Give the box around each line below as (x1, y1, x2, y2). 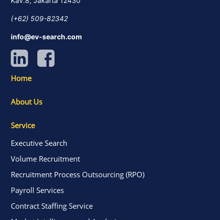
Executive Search (11, 137, 68, 148)
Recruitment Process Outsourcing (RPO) (11, 169, 145, 179)
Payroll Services (11, 185, 64, 195)
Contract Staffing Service (11, 200, 93, 211)
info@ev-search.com (11, 32, 82, 41)
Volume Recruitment (11, 153, 81, 164)
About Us (11, 96, 43, 107)
